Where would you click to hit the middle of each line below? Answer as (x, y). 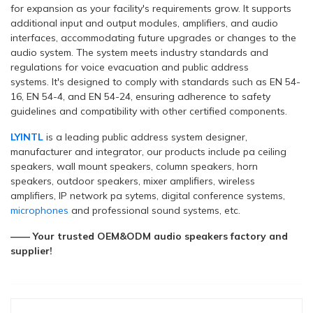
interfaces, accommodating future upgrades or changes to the (153, 38)
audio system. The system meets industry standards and (139, 52)
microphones (39, 210)
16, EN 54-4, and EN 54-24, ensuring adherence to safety (140, 96)
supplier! (31, 251)
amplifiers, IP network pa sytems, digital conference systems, (148, 196)
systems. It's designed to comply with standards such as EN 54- (155, 82)
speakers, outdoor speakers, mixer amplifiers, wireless (133, 181)
